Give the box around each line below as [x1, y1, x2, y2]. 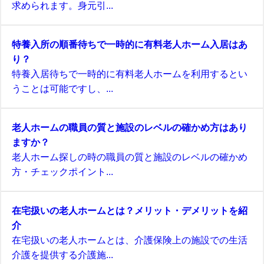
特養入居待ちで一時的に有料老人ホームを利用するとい [12, 69, 247, 79]
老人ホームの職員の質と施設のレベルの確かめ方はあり [12, 123, 247, 133]
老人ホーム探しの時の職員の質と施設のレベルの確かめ [12, 152, 247, 162]
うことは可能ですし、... [12, 84, 113, 94]
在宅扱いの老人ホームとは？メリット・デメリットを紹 [12, 206, 247, 216]
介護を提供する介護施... [12, 250, 113, 260]
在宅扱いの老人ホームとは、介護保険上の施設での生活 [12, 235, 247, 245]
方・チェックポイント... [12, 167, 113, 177]
